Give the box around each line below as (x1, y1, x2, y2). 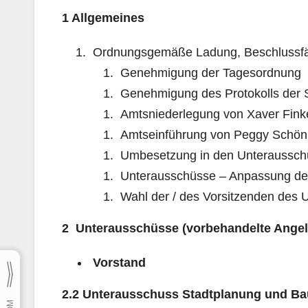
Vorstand (89, 255, 146, 269)
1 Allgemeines (62, 10, 144, 25)
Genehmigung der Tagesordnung (117, 65, 301, 80)
